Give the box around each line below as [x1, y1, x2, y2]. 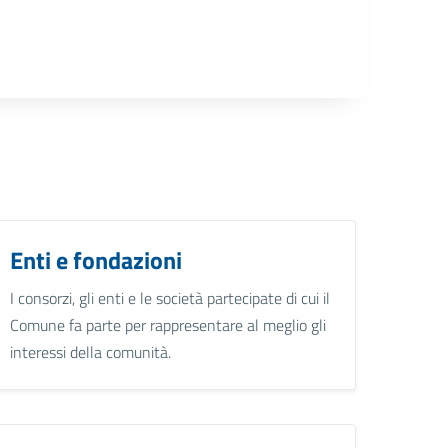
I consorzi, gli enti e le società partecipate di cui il [10, 285, 331, 310]
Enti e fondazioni [10, 241, 183, 278]
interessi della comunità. [10, 339, 172, 364]
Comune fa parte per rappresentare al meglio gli [10, 312, 327, 337]
